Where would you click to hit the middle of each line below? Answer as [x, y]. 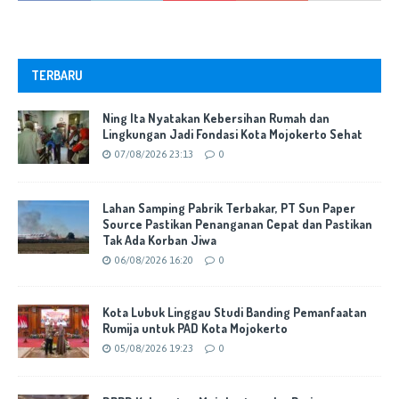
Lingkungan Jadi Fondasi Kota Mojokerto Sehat [232, 134]
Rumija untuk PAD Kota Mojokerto [195, 329]
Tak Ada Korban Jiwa [159, 240]
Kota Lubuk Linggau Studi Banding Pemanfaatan [235, 313]
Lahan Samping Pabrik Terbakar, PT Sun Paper [229, 208]
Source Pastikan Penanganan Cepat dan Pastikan [237, 224]
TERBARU [57, 76]
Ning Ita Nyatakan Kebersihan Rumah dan [216, 118]
